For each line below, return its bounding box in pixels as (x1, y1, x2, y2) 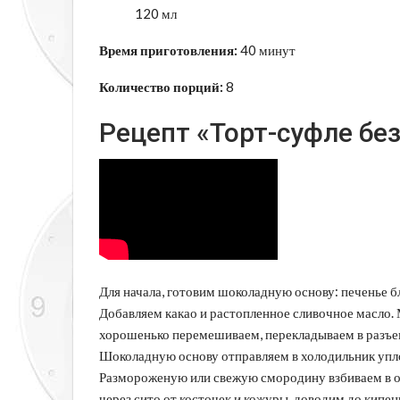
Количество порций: (99, 78, 223, 95)
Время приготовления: (99, 41, 237, 58)
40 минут (237, 41, 296, 58)
